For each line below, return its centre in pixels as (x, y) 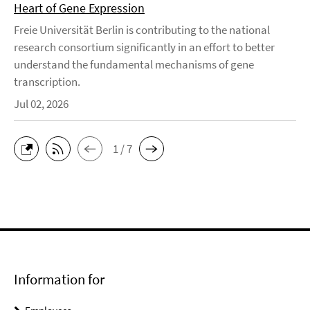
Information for (59, 280)
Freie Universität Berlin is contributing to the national (142, 30)
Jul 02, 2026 (41, 104)
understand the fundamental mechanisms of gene (134, 65)
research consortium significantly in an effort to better (144, 47)
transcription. (47, 82)
